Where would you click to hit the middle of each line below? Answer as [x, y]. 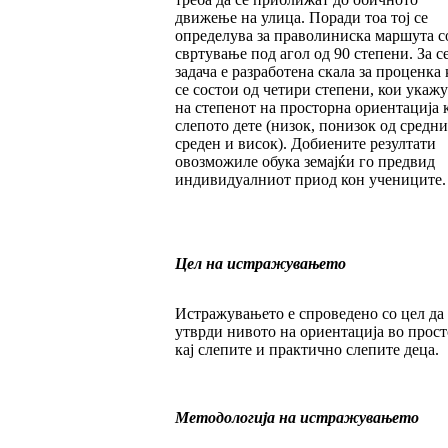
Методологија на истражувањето [296, 418]
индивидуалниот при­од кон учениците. [310, 180]
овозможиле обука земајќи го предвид [304, 162]
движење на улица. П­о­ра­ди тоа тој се [301, 18]
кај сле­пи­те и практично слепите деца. [306, 350]
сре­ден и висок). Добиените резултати [305, 144]
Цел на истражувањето [260, 264]
